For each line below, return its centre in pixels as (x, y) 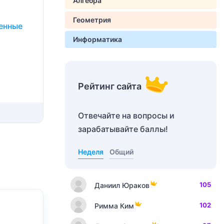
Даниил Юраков (122, 185)
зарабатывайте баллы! (123, 129)
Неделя (91, 152)
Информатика (97, 39)
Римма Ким (114, 205)
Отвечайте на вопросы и (126, 115)
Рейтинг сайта (110, 86)
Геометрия (92, 20)
